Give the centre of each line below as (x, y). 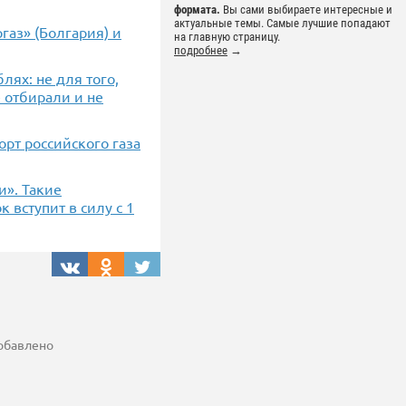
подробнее (201, 51)
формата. (197, 10)
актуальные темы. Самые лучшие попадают (282, 24)
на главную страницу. (227, 37)
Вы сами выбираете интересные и (306, 10)
